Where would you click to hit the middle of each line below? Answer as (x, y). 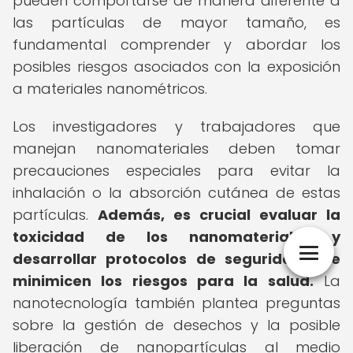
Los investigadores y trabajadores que (176, 126)
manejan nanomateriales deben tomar (176, 149)
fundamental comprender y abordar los (176, 45)
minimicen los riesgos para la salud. (163, 281)
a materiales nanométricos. (110, 89)
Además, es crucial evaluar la (219, 215)
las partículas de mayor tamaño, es (176, 22)
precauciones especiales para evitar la (176, 171)
